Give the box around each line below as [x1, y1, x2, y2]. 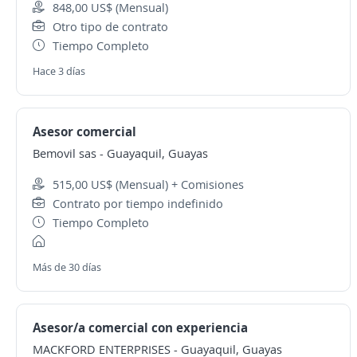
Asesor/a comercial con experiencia [33, 319, 248, 336]
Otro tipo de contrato [53, 18, 168, 34]
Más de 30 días [33, 260, 101, 274]
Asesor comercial [33, 123, 136, 140]
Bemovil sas [33, 145, 96, 161]
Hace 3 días [33, 64, 85, 78]
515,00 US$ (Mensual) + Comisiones [53, 176, 244, 192]
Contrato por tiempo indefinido [53, 195, 223, 211]
